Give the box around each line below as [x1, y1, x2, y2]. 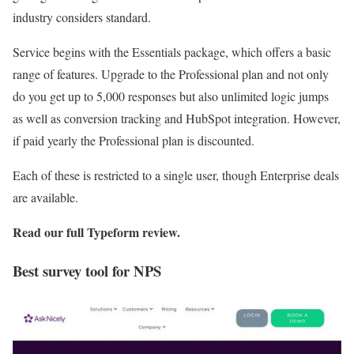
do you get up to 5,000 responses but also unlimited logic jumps [13, 88, 329, 105]
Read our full [13, 223, 87, 242]
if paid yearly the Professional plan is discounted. [13, 132, 254, 149]
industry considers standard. [13, 9, 151, 26]
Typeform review [87, 223, 177, 242]
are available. [13, 189, 78, 206]
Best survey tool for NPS [13, 259, 161, 281]
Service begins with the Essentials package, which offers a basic [13, 43, 331, 61]
